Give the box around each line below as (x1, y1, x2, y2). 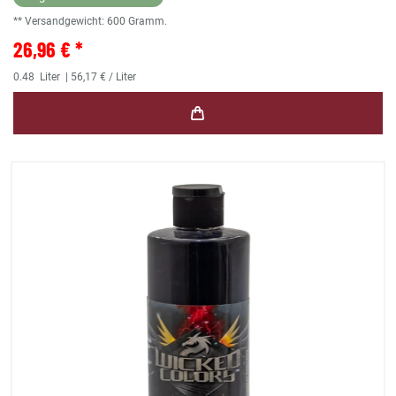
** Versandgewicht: (13, 15, 107, 28)
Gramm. (128, 15, 167, 28)
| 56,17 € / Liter (63, 71, 136, 84)
